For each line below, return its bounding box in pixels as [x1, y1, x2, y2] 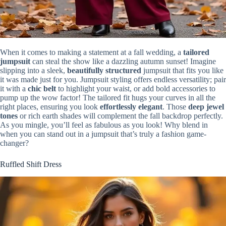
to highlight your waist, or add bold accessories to [56, 84, 215, 93]
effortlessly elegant [100, 102, 162, 111]
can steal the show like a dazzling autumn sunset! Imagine [30, 56, 216, 66]
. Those [162, 102, 188, 111]
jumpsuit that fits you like [141, 66, 223, 75]
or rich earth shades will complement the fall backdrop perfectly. [18, 111, 223, 120]
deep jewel [188, 102, 224, 111]
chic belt [28, 84, 56, 93]
